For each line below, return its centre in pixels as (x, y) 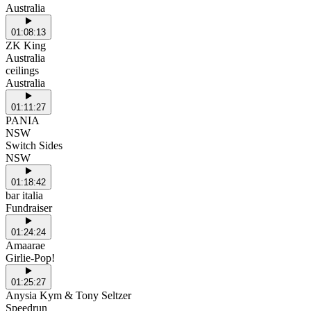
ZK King (26, 46)
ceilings (22, 71)
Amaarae (25, 246)
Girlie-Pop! (30, 258)
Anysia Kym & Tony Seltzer (68, 296)
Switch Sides (34, 146)
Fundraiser (29, 208)
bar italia (24, 196)
